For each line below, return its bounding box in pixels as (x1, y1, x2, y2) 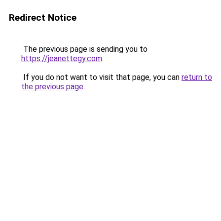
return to (182, 73, 212, 82)
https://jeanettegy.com (21, 54, 102, 63)
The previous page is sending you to (21, 44, 147, 54)
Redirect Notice (9, 12, 76, 23)
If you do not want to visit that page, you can (21, 73, 182, 82)
